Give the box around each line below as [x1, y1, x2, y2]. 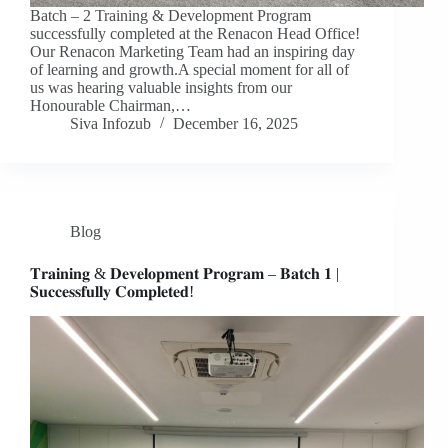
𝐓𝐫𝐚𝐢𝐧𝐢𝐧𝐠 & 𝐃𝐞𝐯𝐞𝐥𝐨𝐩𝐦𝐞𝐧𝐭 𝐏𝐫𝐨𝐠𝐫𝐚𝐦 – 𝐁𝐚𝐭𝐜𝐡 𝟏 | [30, 265, 339, 283]
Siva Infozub [70, 115, 151, 133]
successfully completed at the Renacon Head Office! [30, 25, 360, 43]
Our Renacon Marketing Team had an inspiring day [30, 43, 355, 61]
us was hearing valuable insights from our [30, 79, 292, 97]
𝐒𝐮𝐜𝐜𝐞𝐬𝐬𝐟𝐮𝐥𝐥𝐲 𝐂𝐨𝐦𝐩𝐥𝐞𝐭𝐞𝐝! [30, 283, 194, 301]
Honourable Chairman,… [30, 97, 191, 115]
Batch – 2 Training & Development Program [30, 7, 311, 25]
